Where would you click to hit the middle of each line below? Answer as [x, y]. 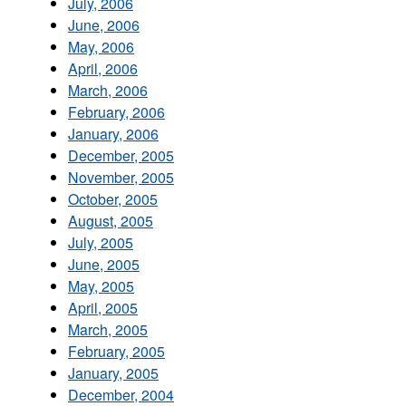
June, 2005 [104, 264]
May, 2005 [101, 285]
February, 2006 [116, 111]
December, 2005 [121, 155]
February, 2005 [116, 351]
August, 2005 [111, 220]
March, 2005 [108, 329]
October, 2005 [113, 198]
